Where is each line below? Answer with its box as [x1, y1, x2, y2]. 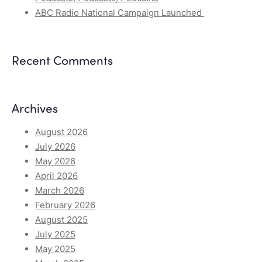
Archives [12, 100, 58, 116]
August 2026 [35, 126, 88, 138]
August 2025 [35, 214, 88, 226]
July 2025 [35, 229, 75, 240]
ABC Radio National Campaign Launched [35, 7, 204, 19]
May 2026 [35, 156, 75, 167]
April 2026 [35, 170, 78, 182]
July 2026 [35, 141, 75, 153]
